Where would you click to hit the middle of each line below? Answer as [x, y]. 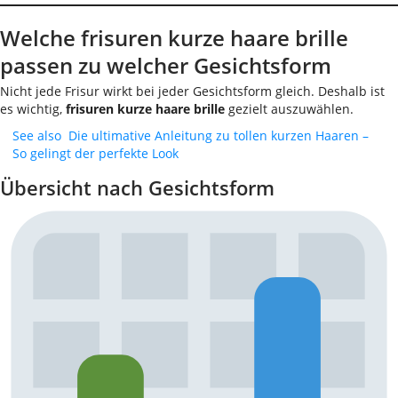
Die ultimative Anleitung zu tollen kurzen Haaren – [219, 135]
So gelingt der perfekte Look [96, 153]
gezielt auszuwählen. [289, 109]
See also [37, 135]
